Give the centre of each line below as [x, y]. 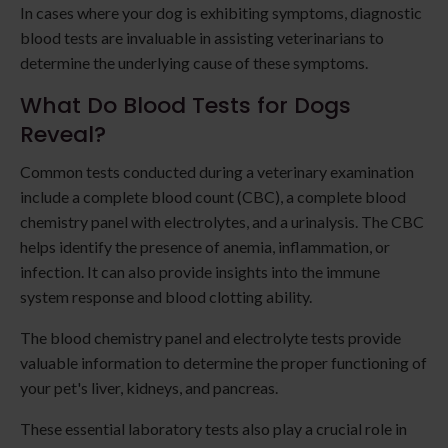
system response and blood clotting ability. [166, 297]
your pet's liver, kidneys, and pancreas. [149, 388]
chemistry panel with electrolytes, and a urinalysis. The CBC [222, 222]
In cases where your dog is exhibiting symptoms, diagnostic [221, 13]
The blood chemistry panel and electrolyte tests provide [210, 338]
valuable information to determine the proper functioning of [223, 363]
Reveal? [63, 135]
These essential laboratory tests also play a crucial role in [213, 429]
